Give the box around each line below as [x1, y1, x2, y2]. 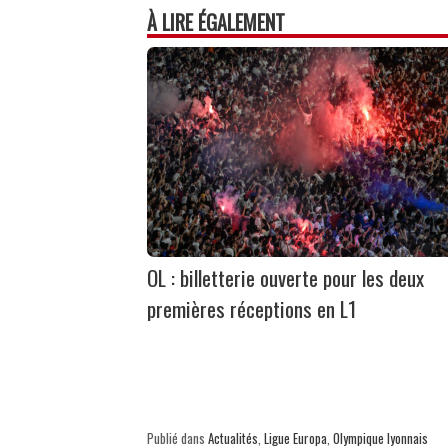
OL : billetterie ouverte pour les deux [147, 261, 424, 293]
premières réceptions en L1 [147, 292, 356, 324]
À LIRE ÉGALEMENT [147, 6, 285, 37]
